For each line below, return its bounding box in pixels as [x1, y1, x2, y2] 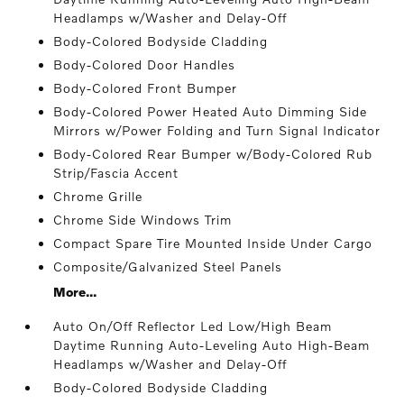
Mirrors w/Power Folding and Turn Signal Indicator [53, 123, 381, 138]
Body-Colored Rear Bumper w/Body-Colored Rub [53, 146, 373, 161]
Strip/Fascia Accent [53, 165, 179, 180]
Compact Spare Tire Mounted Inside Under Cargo [53, 235, 373, 251]
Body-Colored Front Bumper [53, 80, 238, 96]
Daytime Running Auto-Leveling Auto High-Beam [53, 337, 371, 353]
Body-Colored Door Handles [53, 57, 236, 72]
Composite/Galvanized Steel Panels [53, 259, 283, 274]
